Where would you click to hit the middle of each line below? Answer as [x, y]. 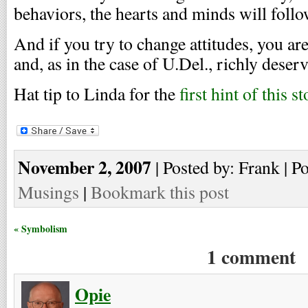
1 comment [251, 256]
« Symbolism [41, 228]
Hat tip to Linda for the [97, 93]
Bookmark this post [160, 191]
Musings [48, 191]
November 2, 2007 [85, 167]
